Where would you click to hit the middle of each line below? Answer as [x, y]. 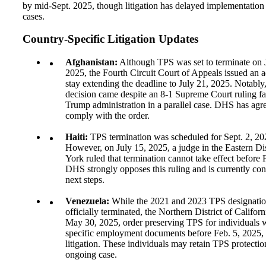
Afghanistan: [91, 62]
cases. [34, 16]
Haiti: [77, 137]
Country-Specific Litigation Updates [110, 39]
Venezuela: [87, 201]
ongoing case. [91, 255]
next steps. [85, 180]
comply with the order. [107, 116]
